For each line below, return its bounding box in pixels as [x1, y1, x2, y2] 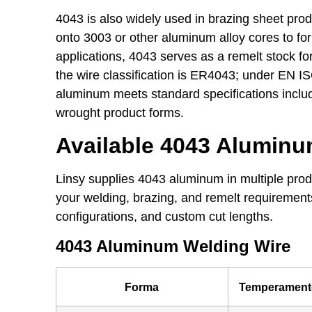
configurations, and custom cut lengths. [55, 210, 273, 224]
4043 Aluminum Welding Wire [55, 236, 290, 256]
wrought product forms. [55, 105, 184, 120]
